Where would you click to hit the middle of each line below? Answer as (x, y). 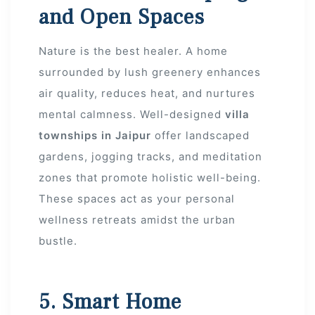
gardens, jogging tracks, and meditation (150, 157)
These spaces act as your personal (137, 199)
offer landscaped (200, 136)
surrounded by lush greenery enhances (150, 72)
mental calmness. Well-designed (132, 115)
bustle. (58, 241)
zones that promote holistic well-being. (150, 178)
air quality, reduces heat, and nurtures (147, 94)
